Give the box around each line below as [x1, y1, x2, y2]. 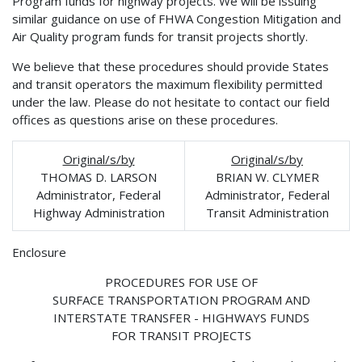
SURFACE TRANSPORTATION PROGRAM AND [52, 291, 310, 308]
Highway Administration [32, 204, 165, 221]
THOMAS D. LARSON [40, 168, 157, 185]
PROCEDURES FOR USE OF [104, 273, 258, 290]
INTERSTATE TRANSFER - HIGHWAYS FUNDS [53, 309, 309, 326]
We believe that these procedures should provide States [12, 57, 329, 74]
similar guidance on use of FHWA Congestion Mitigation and [12, 10, 341, 27]
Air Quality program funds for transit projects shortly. [12, 27, 308, 44]
